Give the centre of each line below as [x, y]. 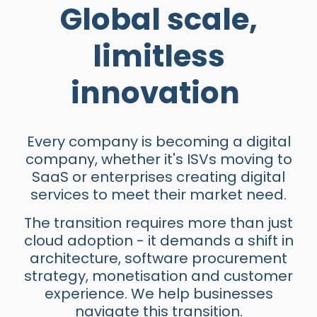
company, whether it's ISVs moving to [158, 159]
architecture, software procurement [158, 258]
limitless [158, 56]
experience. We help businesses [158, 294]
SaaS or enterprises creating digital [158, 177]
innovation [158, 93]
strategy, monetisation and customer [158, 276]
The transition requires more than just [158, 223]
